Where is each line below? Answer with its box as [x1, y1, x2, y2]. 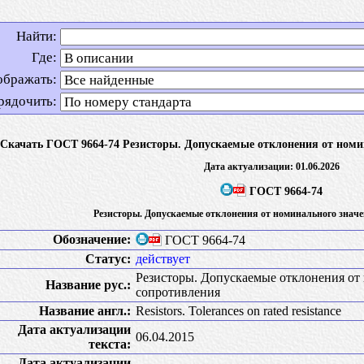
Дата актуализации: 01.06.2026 [203, 160, 340, 172]
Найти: [16, 28, 57, 44]
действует [136, 251, 190, 266]
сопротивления [136, 284, 220, 299]
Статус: [85, 251, 131, 266]
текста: [89, 336, 131, 351]
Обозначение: [53, 232, 131, 246]
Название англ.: [39, 303, 131, 318]
